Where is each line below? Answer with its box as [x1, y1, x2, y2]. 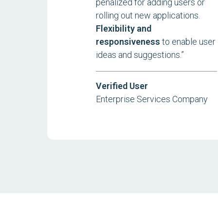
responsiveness [96, 36, 160, 47]
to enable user [160, 36, 216, 47]
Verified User [96, 81, 148, 91]
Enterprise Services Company [96, 94, 208, 104]
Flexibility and [96, 23, 151, 34]
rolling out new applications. [96, 10, 200, 20]
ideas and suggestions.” [96, 50, 184, 60]
